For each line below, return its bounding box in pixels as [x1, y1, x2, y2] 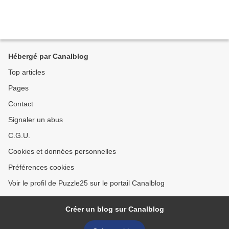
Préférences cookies [8, 163, 74, 171]
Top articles [8, 68, 45, 76]
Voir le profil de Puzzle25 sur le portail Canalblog [8, 179, 165, 187]
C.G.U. [8, 131, 30, 140]
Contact [8, 100, 33, 108]
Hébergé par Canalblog [8, 52, 88, 60]
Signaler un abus [8, 116, 63, 124]
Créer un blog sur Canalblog [65, 205, 164, 213]
